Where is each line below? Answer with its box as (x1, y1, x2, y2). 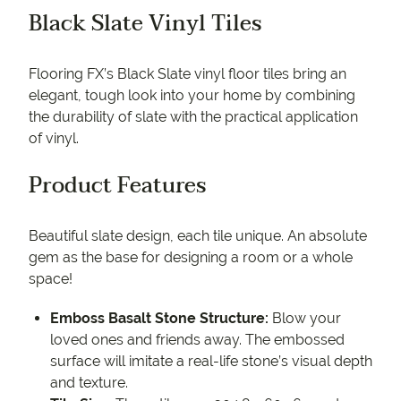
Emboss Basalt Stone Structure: (50, 310, 269, 327)
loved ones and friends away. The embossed (50, 331, 345, 348)
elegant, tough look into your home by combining (29, 87, 355, 104)
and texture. (50, 374, 128, 391)
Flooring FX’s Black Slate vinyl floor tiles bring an (29, 65, 346, 82)
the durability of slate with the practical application (29, 108, 358, 125)
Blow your (269, 310, 341, 327)
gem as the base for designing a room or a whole (29, 249, 353, 266)
